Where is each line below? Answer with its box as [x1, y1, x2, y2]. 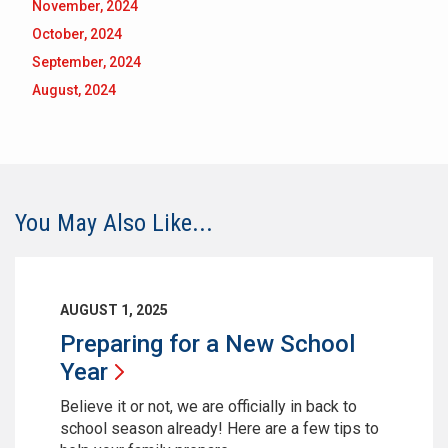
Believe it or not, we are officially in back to [60, 397, 357, 417]
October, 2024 [32, 26, 122, 43]
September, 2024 [32, 54, 141, 71]
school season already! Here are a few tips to [60, 419, 379, 439]
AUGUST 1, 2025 [60, 302, 168, 319]
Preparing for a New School [60, 330, 355, 359]
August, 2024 [32, 82, 116, 99]
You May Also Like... [15, 209, 213, 238]
